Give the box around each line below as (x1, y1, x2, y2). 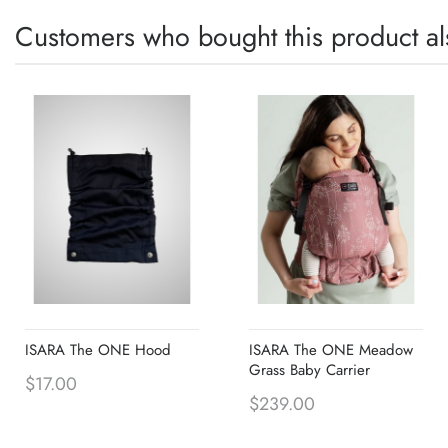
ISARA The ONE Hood (25, 338, 171, 361)
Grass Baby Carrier (249, 358, 370, 381)
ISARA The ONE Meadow (249, 338, 413, 361)
